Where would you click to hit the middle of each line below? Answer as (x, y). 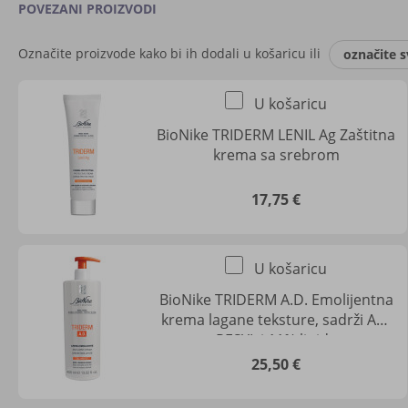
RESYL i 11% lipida (276, 340)
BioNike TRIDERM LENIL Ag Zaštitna (276, 135)
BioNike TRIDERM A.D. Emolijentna (276, 300)
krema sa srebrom (276, 155)
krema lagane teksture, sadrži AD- (276, 320)
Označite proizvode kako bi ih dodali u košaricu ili (171, 53)
